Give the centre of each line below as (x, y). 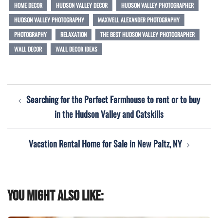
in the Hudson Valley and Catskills (109, 114)
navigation (33, 110)
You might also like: (55, 196)
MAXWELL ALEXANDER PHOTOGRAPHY (139, 19)
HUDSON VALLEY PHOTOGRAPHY (49, 19)
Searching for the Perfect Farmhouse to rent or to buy (113, 99)
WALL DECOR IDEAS (76, 49)
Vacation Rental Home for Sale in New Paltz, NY (105, 143)
